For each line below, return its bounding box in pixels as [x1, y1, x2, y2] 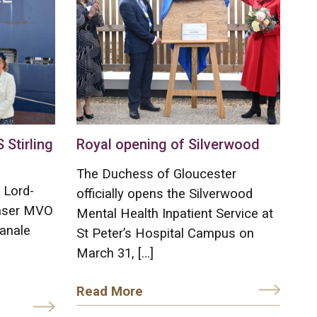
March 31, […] [76, 245, 154, 261]
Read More [76, 283, 144, 299]
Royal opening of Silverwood [76, 135, 260, 153]
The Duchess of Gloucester [76, 166, 237, 182]
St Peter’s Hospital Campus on [76, 225, 255, 241]
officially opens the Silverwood [76, 185, 253, 202]
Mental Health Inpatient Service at [76, 205, 274, 221]
